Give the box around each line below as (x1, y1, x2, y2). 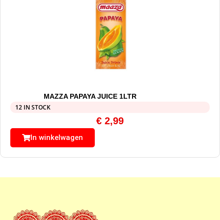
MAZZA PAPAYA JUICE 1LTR (43, 92, 137, 101)
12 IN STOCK (15, 103, 51, 112)
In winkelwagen (30, 133, 83, 142)
